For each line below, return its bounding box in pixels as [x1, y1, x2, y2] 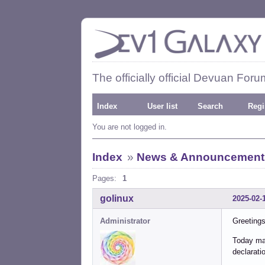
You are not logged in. [92, 122, 167, 131]
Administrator [100, 216, 150, 225]
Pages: [92, 174, 117, 183]
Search [198, 102, 223, 111]
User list [147, 102, 177, 111]
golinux [100, 193, 134, 203]
